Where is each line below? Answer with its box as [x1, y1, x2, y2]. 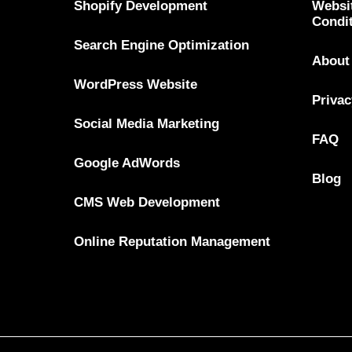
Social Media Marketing [74, 115, 220, 131]
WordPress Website [74, 76, 198, 92]
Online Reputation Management [74, 233, 271, 249]
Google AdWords [74, 155, 181, 170]
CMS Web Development [74, 194, 221, 210]
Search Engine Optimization [74, 37, 250, 53]
